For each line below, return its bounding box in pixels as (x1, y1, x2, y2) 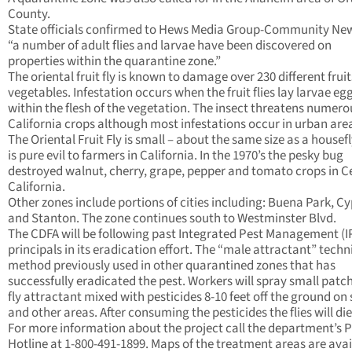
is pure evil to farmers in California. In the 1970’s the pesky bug (8, 146, 343, 166)
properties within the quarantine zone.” (8, 52, 221, 71)
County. (8, 5, 50, 24)
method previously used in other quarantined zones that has (8, 256, 335, 276)
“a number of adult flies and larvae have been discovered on (8, 36, 332, 56)
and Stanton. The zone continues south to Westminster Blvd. (8, 209, 336, 229)
